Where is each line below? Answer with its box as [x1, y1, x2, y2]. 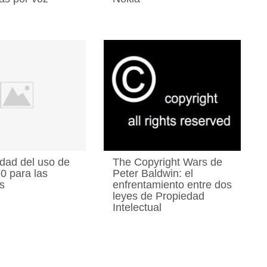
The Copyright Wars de [112, 156, 222, 168]
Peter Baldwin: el [112, 167, 193, 179]
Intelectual [112, 201, 162, 213]
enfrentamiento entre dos [112, 178, 232, 191]
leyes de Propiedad [112, 190, 204, 202]
